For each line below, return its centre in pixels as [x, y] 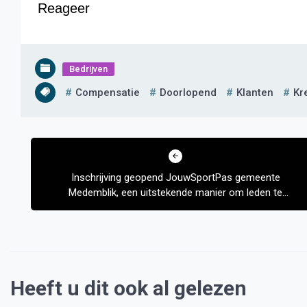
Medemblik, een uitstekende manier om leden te [176, 193]
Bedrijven [88, 69]
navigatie [52, 160]
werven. [176, 208]
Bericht [45, 138]
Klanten [255, 93]
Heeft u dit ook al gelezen [128, 288]
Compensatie [108, 93]
